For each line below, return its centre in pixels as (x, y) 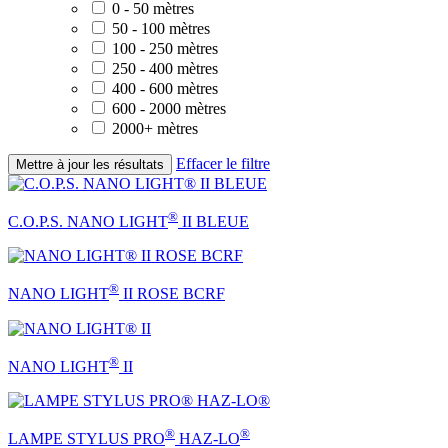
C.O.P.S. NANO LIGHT (88, 222)
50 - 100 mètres (161, 28)
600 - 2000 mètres (169, 108)
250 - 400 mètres (165, 68)
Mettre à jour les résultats (90, 164)
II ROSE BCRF (172, 294)
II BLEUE (213, 222)
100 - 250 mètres (165, 48)
